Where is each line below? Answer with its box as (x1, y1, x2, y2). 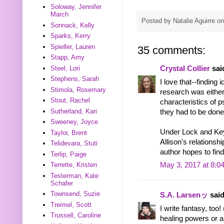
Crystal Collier (160, 64, 210, 73)
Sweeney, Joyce (50, 118, 98, 126)
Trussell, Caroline (50, 211, 101, 219)
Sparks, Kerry (50, 32, 91, 40)
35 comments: (137, 44, 205, 57)
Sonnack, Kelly (50, 21, 95, 29)
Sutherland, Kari (50, 107, 97, 115)
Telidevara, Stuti (50, 139, 98, 147)
